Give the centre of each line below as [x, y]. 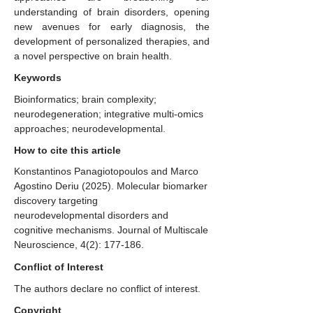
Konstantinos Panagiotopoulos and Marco [106, 171]
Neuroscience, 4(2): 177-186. [79, 245]
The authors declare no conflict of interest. [107, 289]
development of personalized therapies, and [112, 41]
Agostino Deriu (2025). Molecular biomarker [111, 186]
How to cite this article [67, 150]
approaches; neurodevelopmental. [90, 129]
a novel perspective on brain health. [93, 56]
